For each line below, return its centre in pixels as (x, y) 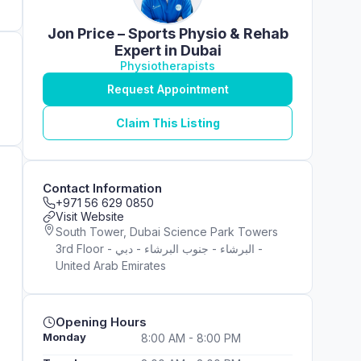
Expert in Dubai (168, 50)
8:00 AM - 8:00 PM (191, 338)
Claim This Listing (168, 123)
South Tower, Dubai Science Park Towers (167, 232)
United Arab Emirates (111, 266)
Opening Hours (101, 322)
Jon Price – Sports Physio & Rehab (168, 33)
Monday (64, 337)
